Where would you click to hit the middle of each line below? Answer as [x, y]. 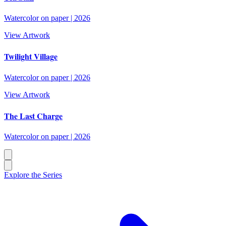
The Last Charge [33, 116]
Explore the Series [33, 175]
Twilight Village [31, 56]
